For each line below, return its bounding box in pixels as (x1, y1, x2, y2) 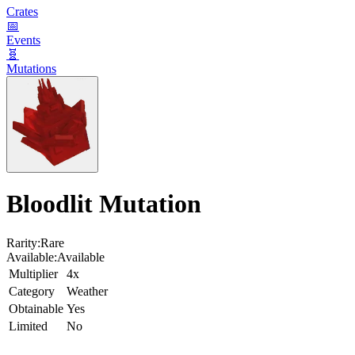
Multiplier (9, 266, 58, 281)
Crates (6, 4, 38, 18)
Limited (9, 319, 48, 333)
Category (9, 284, 55, 298)
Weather (67, 284, 108, 298)
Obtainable (9, 301, 63, 315)
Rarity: (6, 235, 40, 250)
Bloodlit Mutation (6, 189, 201, 219)
